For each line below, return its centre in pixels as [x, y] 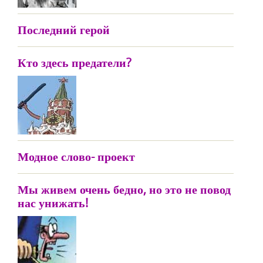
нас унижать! [53, 203]
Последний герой [64, 30]
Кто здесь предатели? [75, 63]
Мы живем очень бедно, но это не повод [124, 189]
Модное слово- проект [76, 156]
